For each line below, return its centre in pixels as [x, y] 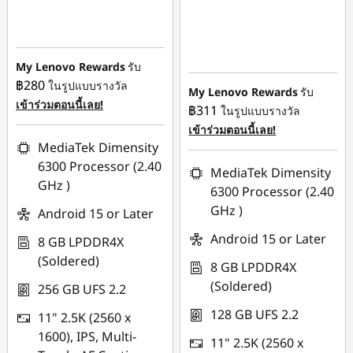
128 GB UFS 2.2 [255, 314]
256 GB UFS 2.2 [82, 289]
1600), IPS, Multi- [87, 336]
